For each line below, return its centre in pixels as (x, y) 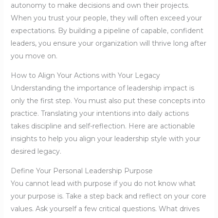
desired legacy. (36, 152)
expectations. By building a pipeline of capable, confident (107, 31)
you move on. (34, 56)
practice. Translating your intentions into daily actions (100, 114)
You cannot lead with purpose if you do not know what (103, 184)
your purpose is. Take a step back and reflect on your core (108, 196)
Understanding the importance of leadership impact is (102, 88)
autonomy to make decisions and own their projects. (100, 6)
